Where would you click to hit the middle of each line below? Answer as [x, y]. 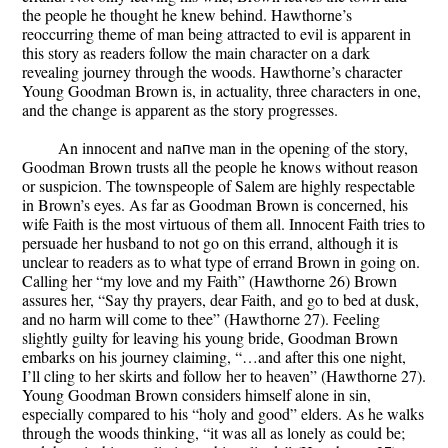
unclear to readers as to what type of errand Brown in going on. [221, 262]
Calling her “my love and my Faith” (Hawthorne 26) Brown [209, 281]
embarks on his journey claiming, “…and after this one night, [214, 357]
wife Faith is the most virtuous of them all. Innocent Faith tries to [223, 224]
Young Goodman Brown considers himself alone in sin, [196, 395]
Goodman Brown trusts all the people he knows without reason [220, 167]
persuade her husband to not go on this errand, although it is [210, 243]
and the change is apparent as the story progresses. [180, 110]
